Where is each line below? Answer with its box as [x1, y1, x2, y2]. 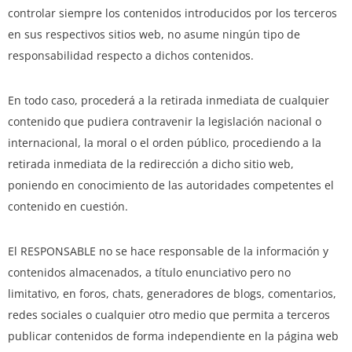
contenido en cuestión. [8, 199, 128, 214]
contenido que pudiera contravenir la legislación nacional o [8, 114, 321, 130]
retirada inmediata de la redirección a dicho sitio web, [8, 156, 294, 172]
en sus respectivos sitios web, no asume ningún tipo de [8, 27, 300, 42]
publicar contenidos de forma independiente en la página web [8, 328, 339, 344]
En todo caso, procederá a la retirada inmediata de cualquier [8, 93, 329, 108]
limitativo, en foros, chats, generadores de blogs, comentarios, [8, 286, 336, 302]
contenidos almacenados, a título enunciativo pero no [8, 265, 291, 280]
